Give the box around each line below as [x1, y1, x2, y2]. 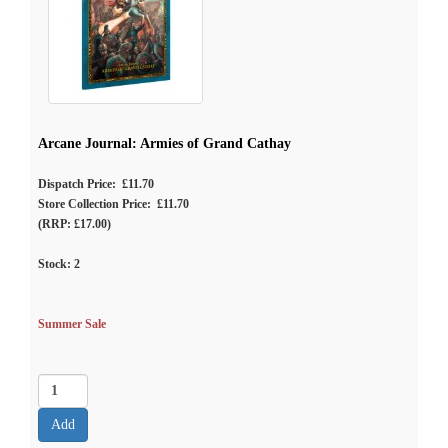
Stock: [38, 257, 74, 271]
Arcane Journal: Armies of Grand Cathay [38, 136, 291, 151]
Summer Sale [38, 317, 106, 331]
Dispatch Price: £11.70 [38, 177, 154, 191]
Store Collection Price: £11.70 [38, 197, 189, 211]
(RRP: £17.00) [38, 217, 111, 231]
